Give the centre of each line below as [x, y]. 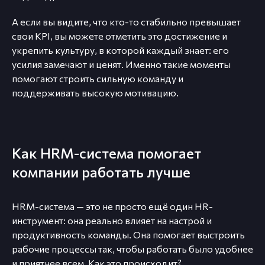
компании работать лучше [101, 172]
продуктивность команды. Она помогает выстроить [128, 235]
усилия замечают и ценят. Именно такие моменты [121, 64]
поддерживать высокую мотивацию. [95, 93]
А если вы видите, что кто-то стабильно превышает [126, 22]
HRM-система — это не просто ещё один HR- [112, 206]
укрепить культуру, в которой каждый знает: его [120, 50]
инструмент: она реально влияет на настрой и [112, 221]
